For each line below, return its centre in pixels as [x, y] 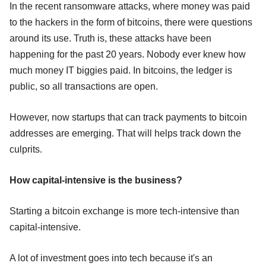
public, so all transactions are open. [84, 86]
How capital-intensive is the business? [96, 180]
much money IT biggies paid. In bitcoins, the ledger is [121, 70]
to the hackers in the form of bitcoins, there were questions [131, 22]
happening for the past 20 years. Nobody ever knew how [128, 54]
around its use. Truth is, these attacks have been [110, 38]
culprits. [26, 149]
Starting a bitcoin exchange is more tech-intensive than [124, 211]
